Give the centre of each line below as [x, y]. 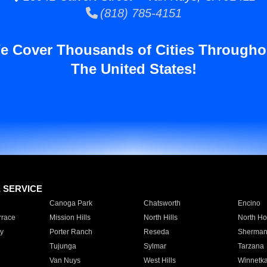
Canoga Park [71, 203]
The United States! [133, 69]
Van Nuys [65, 260]
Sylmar [155, 246]
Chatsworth [162, 203]
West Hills [159, 260]
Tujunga [63, 246]
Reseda [156, 232]
